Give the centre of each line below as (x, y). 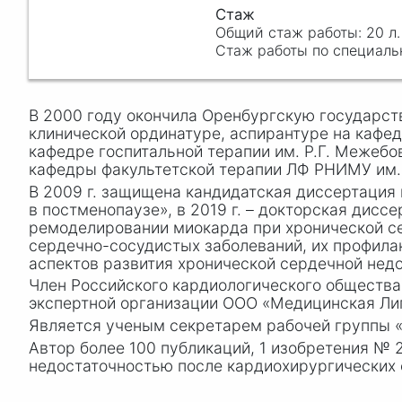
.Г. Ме (336, 151)
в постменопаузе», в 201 (123, 209)
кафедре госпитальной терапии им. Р (171, 151)
